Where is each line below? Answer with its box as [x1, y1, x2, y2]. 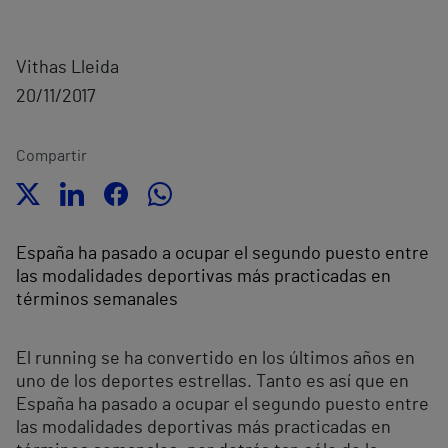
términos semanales [16, 291, 178, 309]
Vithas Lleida [16, 59, 119, 77]
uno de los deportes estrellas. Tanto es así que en [16, 373, 409, 391]
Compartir [16, 148, 87, 164]
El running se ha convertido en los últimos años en [16, 350, 415, 368]
